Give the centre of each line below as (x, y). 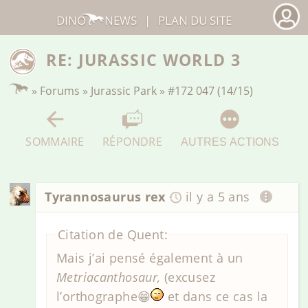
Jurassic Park (124, 90)
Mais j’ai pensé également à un (150, 258)
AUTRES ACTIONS (230, 141)
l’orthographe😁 (104, 297)
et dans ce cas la (216, 297)
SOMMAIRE (55, 141)
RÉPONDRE (133, 141)
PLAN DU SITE (195, 20)
